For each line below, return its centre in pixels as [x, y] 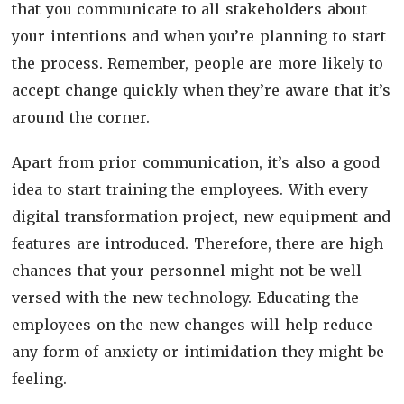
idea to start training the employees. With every [190, 189]
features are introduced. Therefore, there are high [197, 243]
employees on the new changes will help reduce [193, 324]
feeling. [39, 378]
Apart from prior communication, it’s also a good [196, 162]
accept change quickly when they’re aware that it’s [202, 90]
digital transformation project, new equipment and [202, 216]
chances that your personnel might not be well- [190, 270]
